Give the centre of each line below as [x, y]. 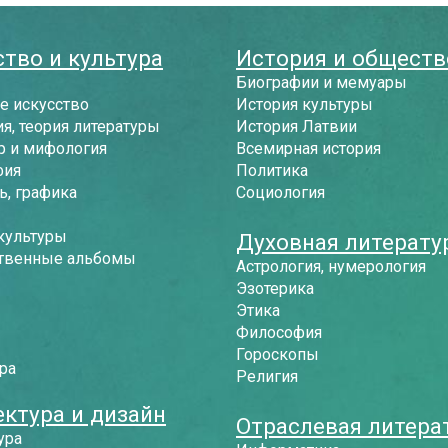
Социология [280, 192]
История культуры [304, 104]
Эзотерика [275, 288]
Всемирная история [308, 148]
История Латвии [296, 126]
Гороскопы [277, 354]
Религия [267, 376]
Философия [279, 332]
